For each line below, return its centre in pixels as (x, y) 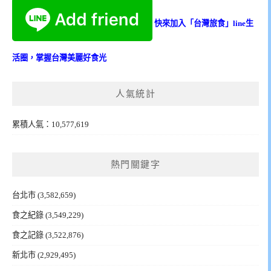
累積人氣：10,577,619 (51, 125)
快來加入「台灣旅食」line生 (204, 24)
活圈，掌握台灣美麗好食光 (59, 58)
